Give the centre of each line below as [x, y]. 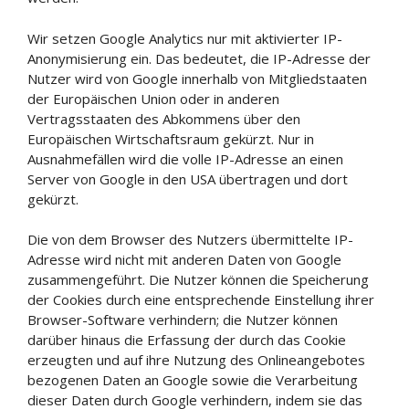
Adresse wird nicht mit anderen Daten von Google [184, 259]
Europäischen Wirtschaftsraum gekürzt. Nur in [171, 138]
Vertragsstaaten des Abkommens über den [164, 118]
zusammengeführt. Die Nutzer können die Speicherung [198, 279]
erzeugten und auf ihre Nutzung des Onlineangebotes [196, 360]
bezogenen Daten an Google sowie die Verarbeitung [193, 380]
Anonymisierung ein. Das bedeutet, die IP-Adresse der [199, 58]
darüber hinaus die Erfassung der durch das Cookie [187, 340]
